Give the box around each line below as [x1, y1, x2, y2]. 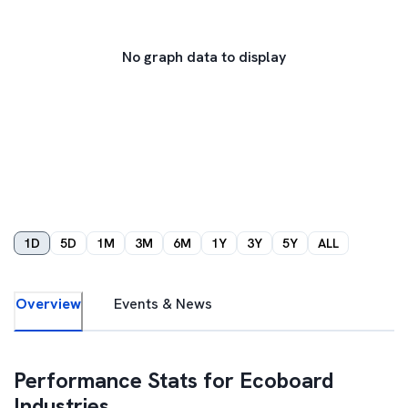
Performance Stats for [14, 366, 240, 394]
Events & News [114, 294, 212, 313]
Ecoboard [240, 366, 333, 394]
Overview [15, 294, 81, 313]
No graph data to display [122, 47, 286, 66]
